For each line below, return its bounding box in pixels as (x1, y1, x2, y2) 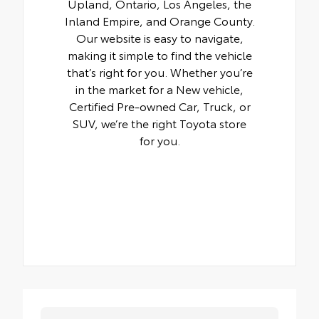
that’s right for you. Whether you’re (66, 63, 253, 80)
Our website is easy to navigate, (75, 29, 244, 46)
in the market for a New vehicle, (75, 80, 244, 98)
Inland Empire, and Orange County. (64, 12, 255, 29)
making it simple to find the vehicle (67, 46, 252, 63)
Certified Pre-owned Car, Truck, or (68, 98, 251, 115)
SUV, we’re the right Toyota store (73, 115, 246, 132)
